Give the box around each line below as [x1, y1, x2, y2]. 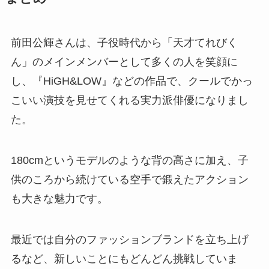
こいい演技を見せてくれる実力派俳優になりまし [10, 94, 249, 107]
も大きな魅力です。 [10, 192, 108, 205]
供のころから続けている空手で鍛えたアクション [10, 173, 249, 186]
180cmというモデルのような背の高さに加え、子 [10, 154, 249, 166]
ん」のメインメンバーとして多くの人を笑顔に [10, 56, 238, 68]
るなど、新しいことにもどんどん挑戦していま [10, 252, 238, 265]
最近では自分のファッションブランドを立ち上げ [10, 233, 249, 246]
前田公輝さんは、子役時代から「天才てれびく [10, 37, 238, 49]
